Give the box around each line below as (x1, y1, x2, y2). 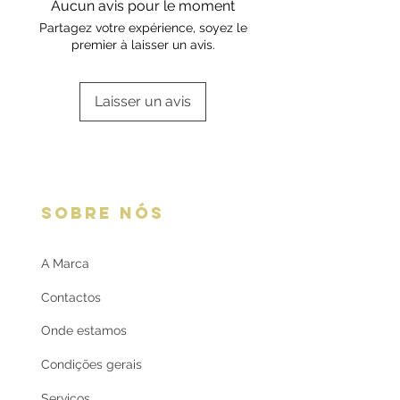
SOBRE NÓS (41, 203, 164, 224)
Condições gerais (41, 357, 142, 372)
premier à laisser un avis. (71, 37, 215, 53)
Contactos (41, 290, 101, 305)
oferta (36, 3, 71, 18)
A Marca (41, 256, 89, 271)
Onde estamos (41, 323, 127, 338)
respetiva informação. (36, 10, 162, 25)
